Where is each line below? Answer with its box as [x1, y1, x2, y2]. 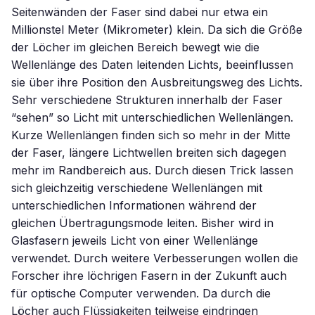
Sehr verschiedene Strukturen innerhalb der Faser [11, 93, 283, 107]
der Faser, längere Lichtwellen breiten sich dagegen [11, 146, 286, 160]
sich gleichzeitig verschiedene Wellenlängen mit [11, 181, 262, 195]
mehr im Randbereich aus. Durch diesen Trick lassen [11, 163, 293, 177]
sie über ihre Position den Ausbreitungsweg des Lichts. [11, 75, 302, 89]
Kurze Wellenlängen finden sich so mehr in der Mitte [11, 128, 290, 142]
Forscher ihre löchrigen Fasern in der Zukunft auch [11, 269, 287, 283]
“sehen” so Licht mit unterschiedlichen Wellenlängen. [11, 110, 293, 124]
